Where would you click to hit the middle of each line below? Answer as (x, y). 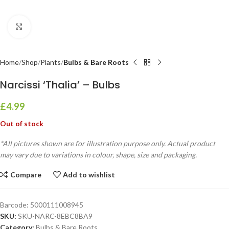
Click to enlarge (55, 27)
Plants (51, 62)
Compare (26, 174)
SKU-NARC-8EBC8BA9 (55, 216)
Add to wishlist (89, 174)
